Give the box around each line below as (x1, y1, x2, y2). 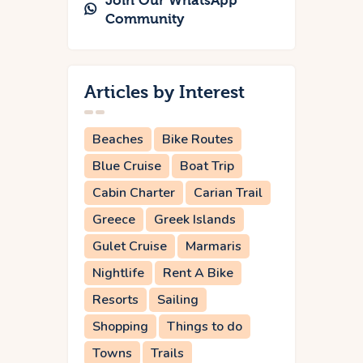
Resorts (92, 291, 139, 310)
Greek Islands (154, 211, 236, 229)
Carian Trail (194, 184, 263, 203)
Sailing (157, 291, 199, 310)
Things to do (167, 318, 242, 336)
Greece (92, 211, 135, 229)
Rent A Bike (163, 264, 233, 283)
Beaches (92, 130, 143, 149)
